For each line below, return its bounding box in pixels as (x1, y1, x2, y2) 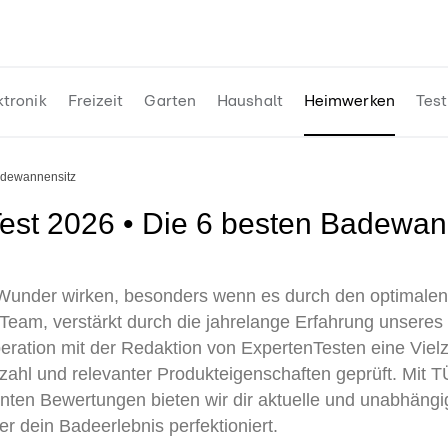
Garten (144, 93, 197, 109)
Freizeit (67, 93, 124, 109)
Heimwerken (303, 93, 395, 109)
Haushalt (217, 93, 283, 109)
